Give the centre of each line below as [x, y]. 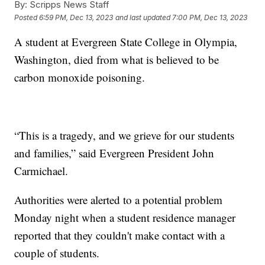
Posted [27, 17]
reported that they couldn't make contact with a [120, 235]
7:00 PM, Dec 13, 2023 [210, 17]
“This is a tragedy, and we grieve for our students [125, 135]
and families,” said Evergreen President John [114, 153]
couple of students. [59, 253]
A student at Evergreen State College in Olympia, [126, 42]
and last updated [143, 17]
